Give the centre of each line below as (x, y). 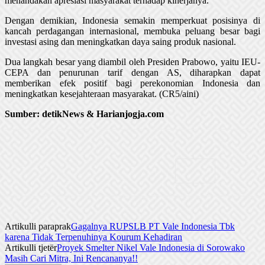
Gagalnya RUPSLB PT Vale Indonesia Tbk (153, 226)
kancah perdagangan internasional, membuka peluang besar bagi (132, 31)
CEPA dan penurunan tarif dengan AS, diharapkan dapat (132, 72)
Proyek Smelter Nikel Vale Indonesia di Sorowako (151, 247)
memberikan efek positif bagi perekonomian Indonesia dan (132, 83)
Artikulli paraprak (38, 226)
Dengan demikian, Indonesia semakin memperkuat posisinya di (132, 20)
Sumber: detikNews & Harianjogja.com (84, 114)
